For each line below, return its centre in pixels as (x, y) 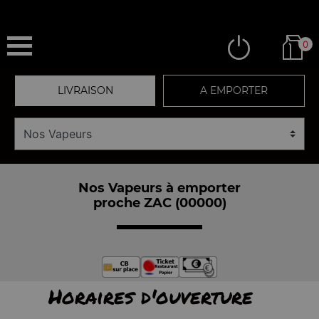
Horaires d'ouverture (150, 296)
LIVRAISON (85, 90)
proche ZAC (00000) (159, 203)
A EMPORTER (234, 90)
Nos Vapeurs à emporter (159, 188)
